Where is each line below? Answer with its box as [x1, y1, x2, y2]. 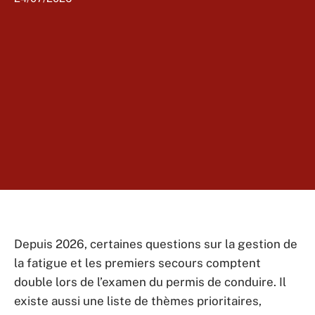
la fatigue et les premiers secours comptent [14, 256, 261, 270]
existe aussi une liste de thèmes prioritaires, [14, 294, 262, 308]
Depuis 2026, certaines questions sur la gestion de [14, 237, 297, 251]
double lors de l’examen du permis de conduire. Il [14, 275, 286, 289]
